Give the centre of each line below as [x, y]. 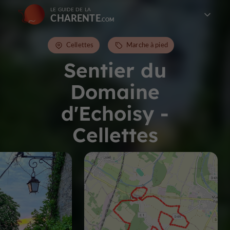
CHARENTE [75, 18]
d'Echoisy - [115, 113]
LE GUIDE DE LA [71, 9]
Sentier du [115, 70]
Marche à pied [147, 45]
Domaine [115, 92]
